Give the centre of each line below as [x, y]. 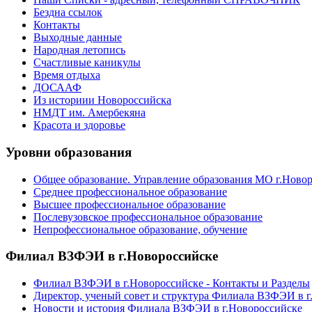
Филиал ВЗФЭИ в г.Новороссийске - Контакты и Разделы [172, 283]
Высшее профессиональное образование [130, 204]
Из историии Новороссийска [102, 100]
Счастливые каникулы [87, 63]
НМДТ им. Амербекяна [89, 113]
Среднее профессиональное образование [130, 192]
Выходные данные [78, 38]
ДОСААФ [57, 88]
